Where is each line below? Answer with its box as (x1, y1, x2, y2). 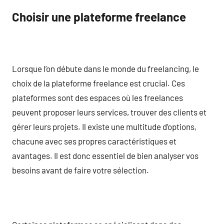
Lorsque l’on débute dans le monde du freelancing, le (12, 63, 199, 73)
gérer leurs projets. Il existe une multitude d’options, (12, 121, 196, 131)
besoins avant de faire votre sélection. (12, 164, 149, 175)
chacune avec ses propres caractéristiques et (12, 135, 176, 146)
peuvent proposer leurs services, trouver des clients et (12, 106, 206, 117)
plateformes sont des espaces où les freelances (12, 92, 183, 102)
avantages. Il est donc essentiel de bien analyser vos (12, 150, 198, 160)
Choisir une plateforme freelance (12, 9, 186, 24)
